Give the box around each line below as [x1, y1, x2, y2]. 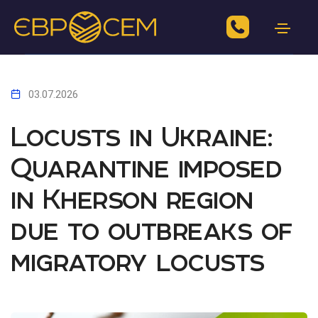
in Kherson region [11, 183, 253, 215]
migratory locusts [11, 246, 265, 278]
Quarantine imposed [11, 152, 282, 184]
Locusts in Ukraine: [11, 121, 273, 153]
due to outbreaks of [11, 214, 292, 246]
